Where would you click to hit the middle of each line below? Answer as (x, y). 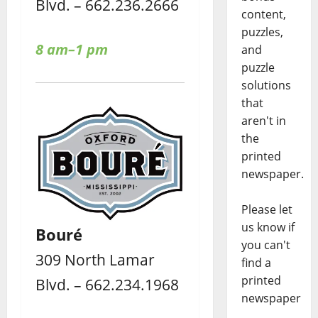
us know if (268, 227)
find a (256, 263)
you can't (265, 245)
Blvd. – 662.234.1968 (107, 284)
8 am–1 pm (72, 50)
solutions (266, 86)
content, (263, 15)
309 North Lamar (95, 259)
